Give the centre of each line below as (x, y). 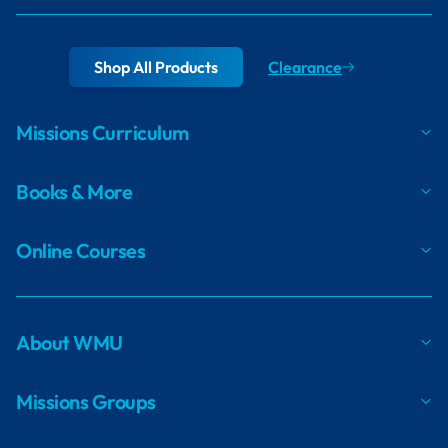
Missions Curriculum (102, 132)
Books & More (74, 191)
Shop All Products (156, 66)
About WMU (69, 342)
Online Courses (80, 250)
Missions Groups (86, 401)
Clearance (305, 66)
